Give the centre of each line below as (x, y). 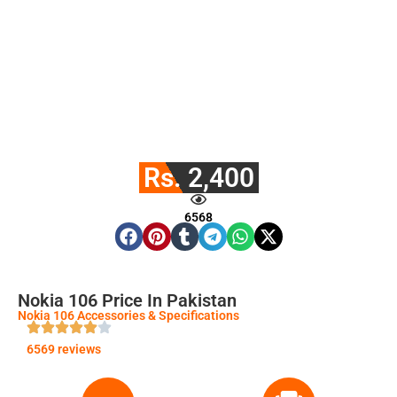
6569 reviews (64, 349)
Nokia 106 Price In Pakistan (127, 300)
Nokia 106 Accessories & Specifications (128, 315)
